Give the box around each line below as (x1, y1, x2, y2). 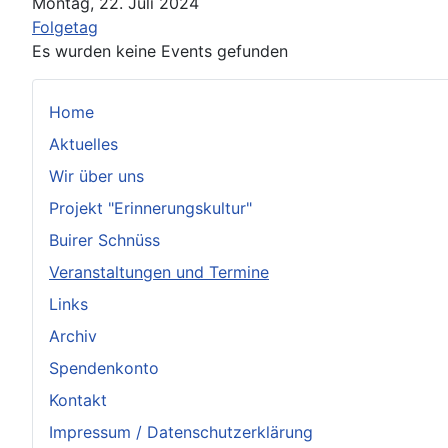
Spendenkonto (49, 357, 159, 378)
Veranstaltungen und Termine (49, 261, 269, 282)
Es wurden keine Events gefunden (32, 40, 288, 61)
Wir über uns (49, 165, 144, 186)
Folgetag (32, 16, 98, 37)
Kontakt (49, 389, 107, 410)
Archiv (49, 325, 97, 346)
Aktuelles (49, 133, 118, 154)
